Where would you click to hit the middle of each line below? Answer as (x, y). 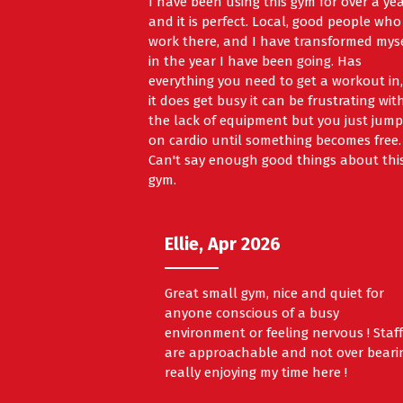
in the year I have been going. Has (255, 62)
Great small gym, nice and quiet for (275, 294)
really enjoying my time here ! (256, 373)
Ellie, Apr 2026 (223, 244)
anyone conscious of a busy (252, 313)
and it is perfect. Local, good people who (274, 22)
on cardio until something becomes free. (274, 141)
